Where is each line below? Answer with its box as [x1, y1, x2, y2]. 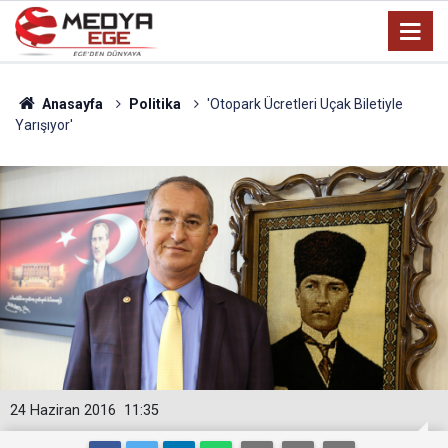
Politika [128, 96, 181, 112]
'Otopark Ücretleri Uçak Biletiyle [206, 96, 403, 112]
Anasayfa [38, 96, 103, 112]
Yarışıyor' [15, 117, 73, 133]
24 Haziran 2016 [10, 402, 116, 419]
